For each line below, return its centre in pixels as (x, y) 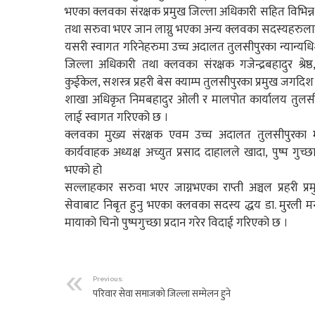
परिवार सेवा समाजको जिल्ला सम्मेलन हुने (162, 294)
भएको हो (83, 170)
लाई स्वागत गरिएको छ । (117, 117)
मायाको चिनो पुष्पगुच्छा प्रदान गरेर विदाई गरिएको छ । (176, 223)
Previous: (108, 279)
